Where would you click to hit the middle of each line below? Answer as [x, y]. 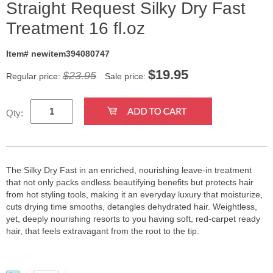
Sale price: [125, 76]
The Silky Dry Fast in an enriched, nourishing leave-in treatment [129, 170]
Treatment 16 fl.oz [76, 28]
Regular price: [34, 76]
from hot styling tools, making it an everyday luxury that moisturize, [134, 194]
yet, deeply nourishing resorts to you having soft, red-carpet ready [133, 218]
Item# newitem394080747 [58, 53]
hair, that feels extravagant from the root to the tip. [103, 231]
